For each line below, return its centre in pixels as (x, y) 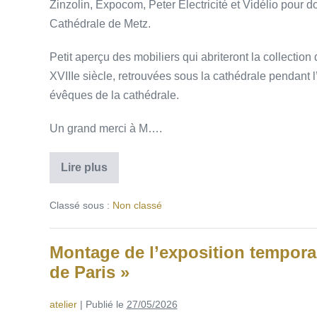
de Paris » (89, 272)
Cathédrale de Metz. (100, 23)
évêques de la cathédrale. (114, 95)
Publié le (104, 304)
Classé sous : (79, 205)
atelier (63, 304)
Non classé (137, 205)
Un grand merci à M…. (105, 128)
